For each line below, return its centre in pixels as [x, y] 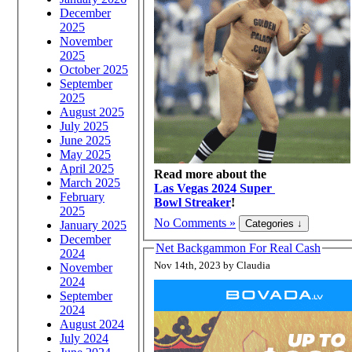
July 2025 [84, 126]
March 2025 [90, 182]
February [82, 196]
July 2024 [84, 338]
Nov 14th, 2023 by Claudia [253, 266]
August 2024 [92, 324]
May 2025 [85, 154]
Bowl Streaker [192, 202]
